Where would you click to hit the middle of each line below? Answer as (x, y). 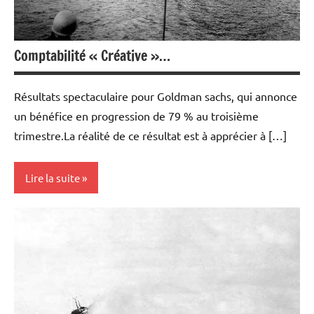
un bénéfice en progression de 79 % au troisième (136, 116)
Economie (45, 247)
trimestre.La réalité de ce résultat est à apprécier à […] (150, 136)
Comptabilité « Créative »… (92, 56)
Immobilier (47, 300)
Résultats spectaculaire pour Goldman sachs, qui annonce (156, 96)
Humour (41, 274)
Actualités (46, 220)
